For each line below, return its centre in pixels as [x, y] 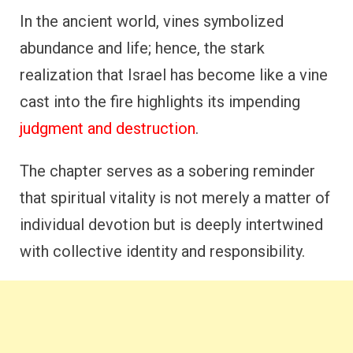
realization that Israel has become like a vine [174, 74]
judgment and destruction [108, 128]
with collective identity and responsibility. [162, 251]
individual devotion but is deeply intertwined [171, 224]
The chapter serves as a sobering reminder [167, 171]
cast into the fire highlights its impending [160, 101]
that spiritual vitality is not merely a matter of [175, 197]
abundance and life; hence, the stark [142, 48]
